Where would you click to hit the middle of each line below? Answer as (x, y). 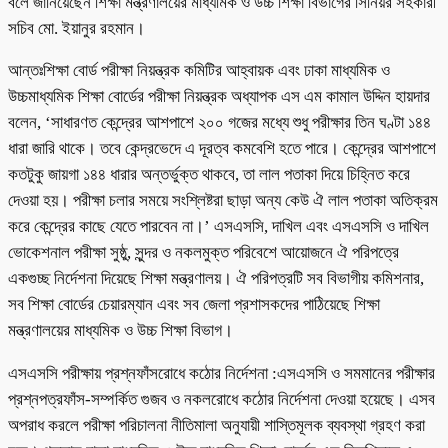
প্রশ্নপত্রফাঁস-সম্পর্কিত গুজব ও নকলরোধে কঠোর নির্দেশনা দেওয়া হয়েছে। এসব (221, 400)
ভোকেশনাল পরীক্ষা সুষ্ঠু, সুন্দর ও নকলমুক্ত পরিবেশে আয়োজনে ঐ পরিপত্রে (203, 253)
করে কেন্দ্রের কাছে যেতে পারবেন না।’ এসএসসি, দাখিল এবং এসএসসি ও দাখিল (218, 227)
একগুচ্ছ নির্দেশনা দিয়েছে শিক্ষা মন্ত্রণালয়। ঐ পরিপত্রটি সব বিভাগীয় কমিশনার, (216, 279)
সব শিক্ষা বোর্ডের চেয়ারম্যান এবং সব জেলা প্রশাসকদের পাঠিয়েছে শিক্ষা (194, 305)
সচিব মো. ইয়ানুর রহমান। (76, 28)
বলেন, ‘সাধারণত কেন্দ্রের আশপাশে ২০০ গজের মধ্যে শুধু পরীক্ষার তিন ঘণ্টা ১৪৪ (219, 123)
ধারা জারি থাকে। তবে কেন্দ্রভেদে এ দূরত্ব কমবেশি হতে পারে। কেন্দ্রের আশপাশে (222, 149)
